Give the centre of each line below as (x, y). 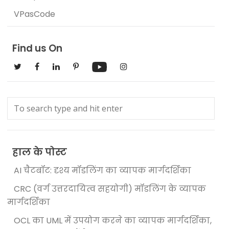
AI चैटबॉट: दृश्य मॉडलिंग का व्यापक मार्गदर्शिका (103, 170)
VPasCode (35, 14)
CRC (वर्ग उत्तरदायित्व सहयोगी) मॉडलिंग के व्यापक (110, 189)
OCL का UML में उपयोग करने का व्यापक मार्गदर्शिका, (113, 220)
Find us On (38, 48)
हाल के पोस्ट (40, 152)
